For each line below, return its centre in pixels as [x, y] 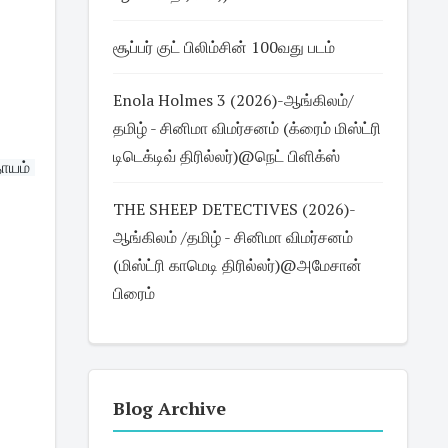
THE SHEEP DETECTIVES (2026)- [234, 209]
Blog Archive [169, 408]
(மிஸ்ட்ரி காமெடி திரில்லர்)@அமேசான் [237, 265]
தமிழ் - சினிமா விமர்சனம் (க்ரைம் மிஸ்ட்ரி [246, 128]
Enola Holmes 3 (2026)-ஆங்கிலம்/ [233, 100]
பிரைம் [133, 293]
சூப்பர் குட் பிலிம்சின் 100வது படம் [223, 47]
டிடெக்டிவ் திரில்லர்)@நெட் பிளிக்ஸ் [226, 156]
